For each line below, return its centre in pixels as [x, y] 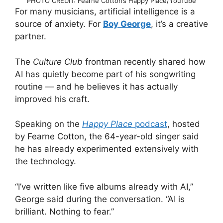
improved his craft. [52, 99]
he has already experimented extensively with [107, 149]
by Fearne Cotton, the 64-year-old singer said [107, 137]
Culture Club [58, 61]
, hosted [184, 124]
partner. [31, 37]
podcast [150, 124]
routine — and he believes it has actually [96, 86]
